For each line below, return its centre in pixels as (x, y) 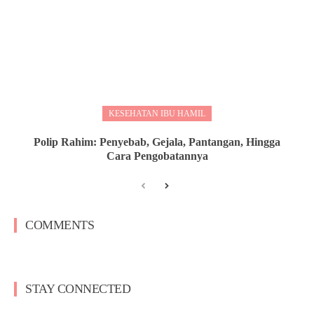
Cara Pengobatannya (157, 156)
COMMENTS (60, 225)
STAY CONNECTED (78, 288)
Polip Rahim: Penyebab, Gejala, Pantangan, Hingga (157, 142)
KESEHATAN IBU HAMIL (157, 113)
